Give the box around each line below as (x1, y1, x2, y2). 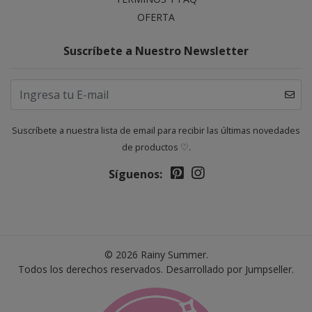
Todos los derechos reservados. (18, 263, 166, 276)
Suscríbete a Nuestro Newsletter (63, 43, 249, 59)
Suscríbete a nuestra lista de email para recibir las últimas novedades (12, 124, 300, 137)
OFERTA (137, 10, 175, 24)
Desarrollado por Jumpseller (166, 263, 292, 276)
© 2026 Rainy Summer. (104, 248, 208, 262)
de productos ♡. (121, 141, 191, 154)
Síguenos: (108, 166, 162, 182)
